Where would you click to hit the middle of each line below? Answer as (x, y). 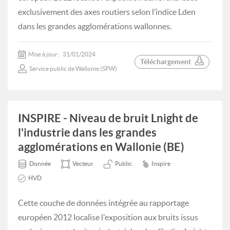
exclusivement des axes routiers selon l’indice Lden (107, 12)
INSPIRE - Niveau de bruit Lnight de (108, 118)
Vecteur (83, 164)
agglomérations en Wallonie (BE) (101, 147)
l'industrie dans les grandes (87, 132)
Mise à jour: (44, 54)
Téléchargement (166, 61)
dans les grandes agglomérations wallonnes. (95, 26)
